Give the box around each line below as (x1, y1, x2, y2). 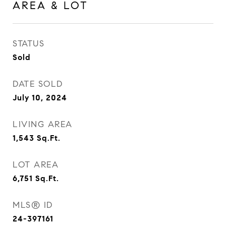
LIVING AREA (13, 119, 73, 130)
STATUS (13, 38, 44, 49)
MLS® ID (13, 200, 53, 210)
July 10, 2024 (13, 93, 67, 102)
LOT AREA (13, 159, 59, 170)
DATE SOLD (13, 79, 63, 89)
